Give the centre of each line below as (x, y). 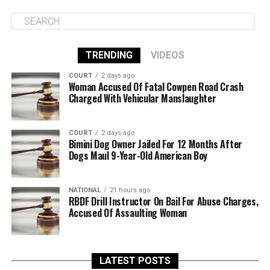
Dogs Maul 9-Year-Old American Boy (138, 155)
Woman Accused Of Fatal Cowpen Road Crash (156, 87)
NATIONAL (84, 190)
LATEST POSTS (135, 261)
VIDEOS (167, 55)
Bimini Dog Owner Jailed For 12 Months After (155, 144)
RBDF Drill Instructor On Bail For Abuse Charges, (163, 201)
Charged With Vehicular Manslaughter (142, 98)
